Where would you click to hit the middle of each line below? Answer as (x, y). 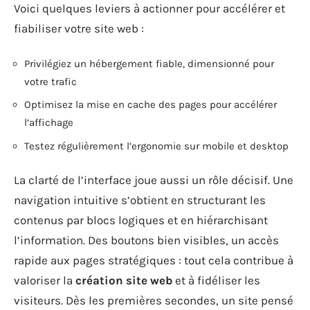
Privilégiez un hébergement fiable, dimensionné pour (149, 63)
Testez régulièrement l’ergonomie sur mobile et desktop (156, 146)
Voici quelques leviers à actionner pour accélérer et (149, 8)
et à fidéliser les (216, 280)
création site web (124, 280)
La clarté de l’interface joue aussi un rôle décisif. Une (154, 180)
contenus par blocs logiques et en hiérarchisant (141, 220)
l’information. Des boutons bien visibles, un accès (146, 240)
